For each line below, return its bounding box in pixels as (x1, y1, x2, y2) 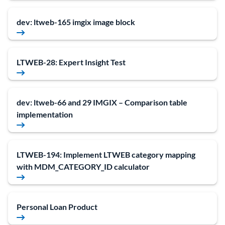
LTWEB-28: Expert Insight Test (17, 57, 126, 67)
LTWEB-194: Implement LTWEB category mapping (17, 150, 195, 160)
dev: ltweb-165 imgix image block (17, 17, 135, 27)
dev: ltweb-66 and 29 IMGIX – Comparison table (17, 97, 187, 107)
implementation (17, 109, 73, 120)
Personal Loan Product (17, 202, 97, 212)
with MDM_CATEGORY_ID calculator (17, 162, 150, 172)
